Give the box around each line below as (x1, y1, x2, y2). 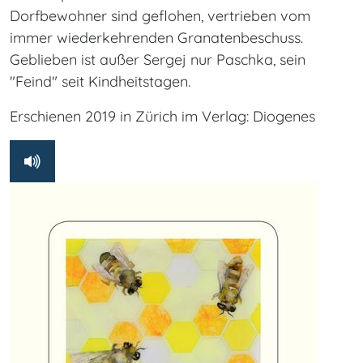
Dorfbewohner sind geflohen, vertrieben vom (10, 6, 310, 26)
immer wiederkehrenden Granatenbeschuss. (10, 28, 303, 48)
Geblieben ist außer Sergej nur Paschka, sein (10, 50, 305, 70)
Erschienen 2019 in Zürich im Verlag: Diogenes (10, 107, 315, 126)
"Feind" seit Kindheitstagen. (10, 72, 190, 92)
